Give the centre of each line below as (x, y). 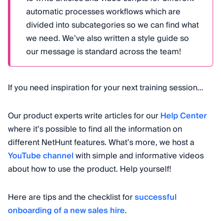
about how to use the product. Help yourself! (90, 169)
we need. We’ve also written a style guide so (108, 38)
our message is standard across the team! (104, 52)
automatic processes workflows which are (103, 12)
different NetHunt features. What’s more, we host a (101, 142)
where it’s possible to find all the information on (95, 129)
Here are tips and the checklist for (71, 197)
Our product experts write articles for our (84, 116)
